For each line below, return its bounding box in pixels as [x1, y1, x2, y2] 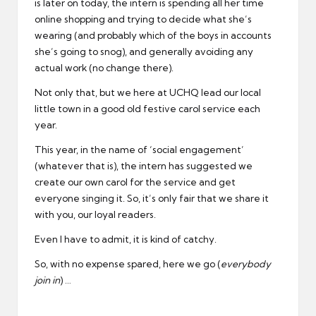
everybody [221, 258, 271, 270]
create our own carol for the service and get [35, 176, 236, 188]
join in [35, 274, 60, 286]
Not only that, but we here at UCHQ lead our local [35, 87, 261, 99]
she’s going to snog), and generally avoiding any [35, 46, 253, 58]
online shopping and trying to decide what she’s [35, 13, 252, 25]
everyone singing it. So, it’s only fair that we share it [35, 193, 269, 205]
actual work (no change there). [35, 62, 174, 74]
